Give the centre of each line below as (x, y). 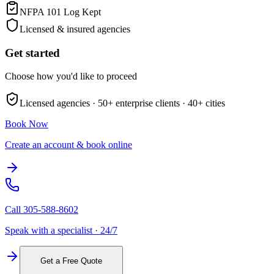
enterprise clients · (149, 103)
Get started (32, 53)
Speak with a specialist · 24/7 (61, 231)
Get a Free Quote (71, 261)
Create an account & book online (68, 145)
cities (214, 103)
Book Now (27, 124)
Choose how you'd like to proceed (71, 76)
